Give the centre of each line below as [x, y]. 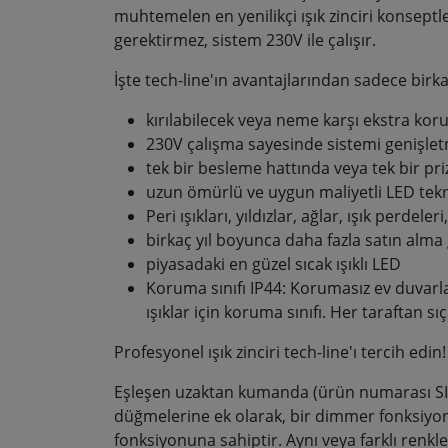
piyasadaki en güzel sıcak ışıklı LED [273, 264]
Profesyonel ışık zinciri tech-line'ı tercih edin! [280, 352]
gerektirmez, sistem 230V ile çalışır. [245, 40]
